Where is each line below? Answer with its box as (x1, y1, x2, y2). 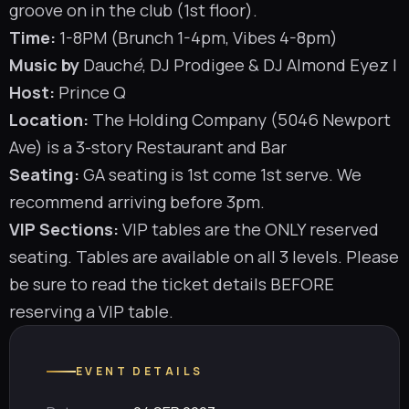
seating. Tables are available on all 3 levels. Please (9, 246, 399, 267)
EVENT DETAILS (76, 363, 204, 379)
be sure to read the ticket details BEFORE (9, 273, 334, 295)
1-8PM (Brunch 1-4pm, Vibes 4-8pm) (56, 26, 338, 48)
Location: (9, 109, 89, 131)
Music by (9, 54, 79, 76)
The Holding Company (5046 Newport (89, 109, 391, 131)
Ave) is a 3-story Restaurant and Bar (9, 136, 287, 158)
